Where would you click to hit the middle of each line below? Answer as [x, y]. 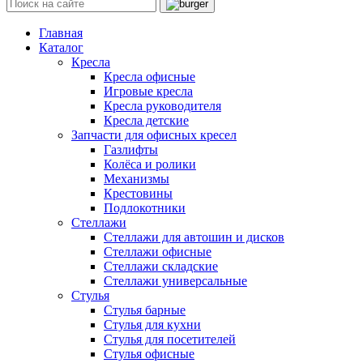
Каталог [61, 47]
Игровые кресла [148, 91]
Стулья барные [145, 310]
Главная [61, 33]
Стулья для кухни [152, 325]
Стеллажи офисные [158, 252]
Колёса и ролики [150, 164]
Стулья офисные [149, 354]
